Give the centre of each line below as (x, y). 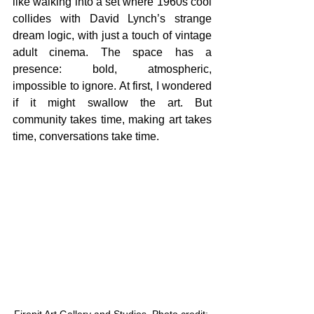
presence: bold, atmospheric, (112, 69)
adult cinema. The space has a (112, 52)
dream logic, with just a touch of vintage (112, 35)
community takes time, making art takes (112, 120)
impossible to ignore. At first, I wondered (112, 86)
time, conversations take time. (87, 136)
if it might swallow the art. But (112, 103)
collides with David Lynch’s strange (112, 19)
